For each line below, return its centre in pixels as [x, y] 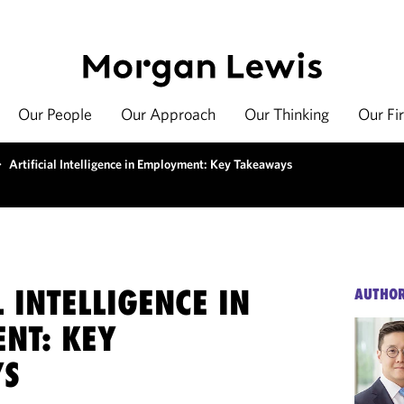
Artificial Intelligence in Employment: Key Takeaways [151, 164]
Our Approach [168, 114]
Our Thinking [287, 114]
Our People [55, 114]
